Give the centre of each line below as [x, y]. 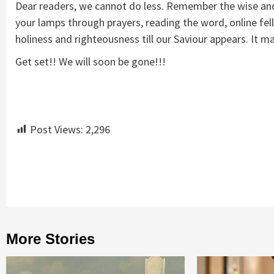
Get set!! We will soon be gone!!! [91, 61]
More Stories [50, 239]
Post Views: [58, 129]
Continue [54, 171]
